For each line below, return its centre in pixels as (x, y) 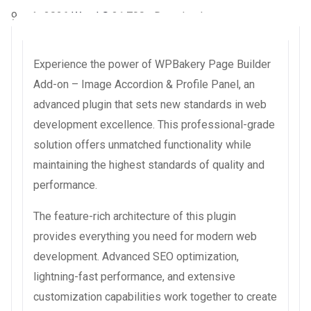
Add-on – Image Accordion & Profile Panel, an (144, 84)
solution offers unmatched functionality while (142, 144)
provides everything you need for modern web (145, 236)
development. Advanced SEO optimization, (136, 256)
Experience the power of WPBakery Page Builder (152, 64)
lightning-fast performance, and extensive (134, 276)
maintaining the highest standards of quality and (149, 165)
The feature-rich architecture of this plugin (135, 216)
